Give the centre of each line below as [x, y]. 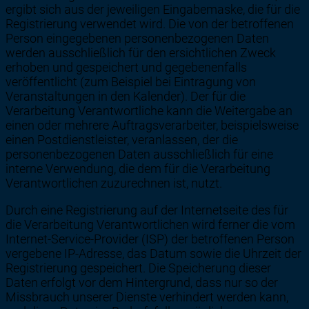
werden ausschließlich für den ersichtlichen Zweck [141, 52]
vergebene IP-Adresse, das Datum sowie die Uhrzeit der [153, 253]
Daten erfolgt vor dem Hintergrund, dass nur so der [142, 282]
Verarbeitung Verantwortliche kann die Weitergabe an [149, 110]
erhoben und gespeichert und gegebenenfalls [126, 67]
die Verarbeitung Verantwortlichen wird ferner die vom [150, 224]
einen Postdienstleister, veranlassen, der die [122, 139]
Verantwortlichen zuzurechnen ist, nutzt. [114, 183]
